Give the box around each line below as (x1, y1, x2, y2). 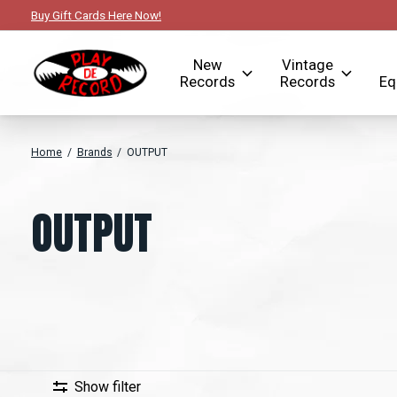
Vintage (281, 56, 333, 74)
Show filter (74, 378, 141, 395)
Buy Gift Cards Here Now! (31, 8, 161, 23)
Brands (76, 146, 113, 160)
